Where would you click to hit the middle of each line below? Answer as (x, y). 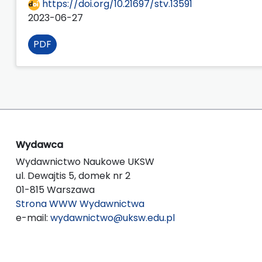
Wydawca (39, 144)
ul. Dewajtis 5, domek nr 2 (73, 175)
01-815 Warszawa (55, 189)
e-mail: (33, 218)
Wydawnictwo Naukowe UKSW (85, 161)
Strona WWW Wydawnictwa (80, 204)
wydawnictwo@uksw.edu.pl (113, 218)
